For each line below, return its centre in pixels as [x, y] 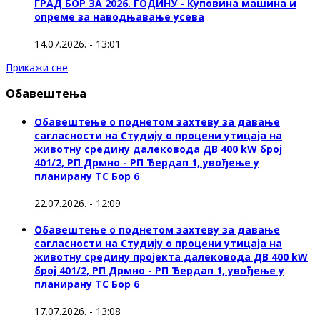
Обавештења [46, 94]
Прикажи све [37, 67]
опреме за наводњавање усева [119, 17]
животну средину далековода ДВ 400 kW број [158, 149]
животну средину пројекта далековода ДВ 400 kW [171, 257]
